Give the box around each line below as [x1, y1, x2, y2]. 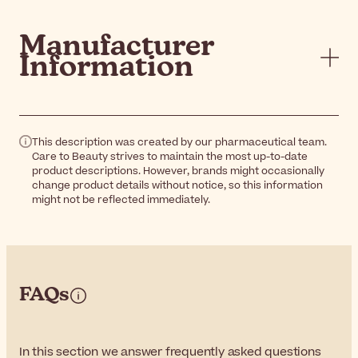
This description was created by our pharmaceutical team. [32, 135, 327, 150]
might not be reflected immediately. [32, 193, 210, 208]
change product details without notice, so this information [32, 178, 323, 193]
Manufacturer [19, 33, 213, 62]
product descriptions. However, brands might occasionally [32, 164, 324, 179]
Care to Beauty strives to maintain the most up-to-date [32, 149, 308, 165]
